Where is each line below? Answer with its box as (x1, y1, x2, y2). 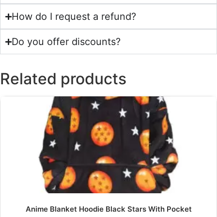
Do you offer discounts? (12, 36, 121, 48)
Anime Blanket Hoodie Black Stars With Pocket (25, 204, 192, 214)
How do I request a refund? (12, 11, 136, 23)
